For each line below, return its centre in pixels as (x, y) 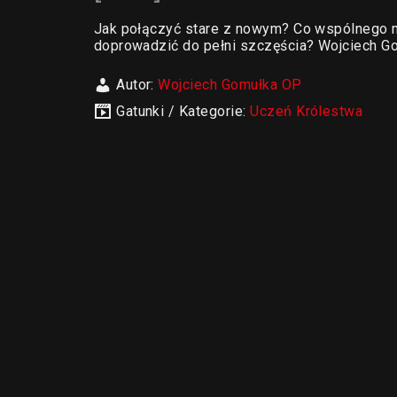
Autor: (137, 85)
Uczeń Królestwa (307, 111)
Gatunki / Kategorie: (183, 111)
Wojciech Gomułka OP (230, 85)
